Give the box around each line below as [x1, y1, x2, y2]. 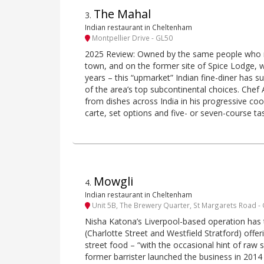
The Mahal [94, 6, 151, 22]
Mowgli [94, 173, 133, 189]
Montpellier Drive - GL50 [90, 33, 173, 43]
